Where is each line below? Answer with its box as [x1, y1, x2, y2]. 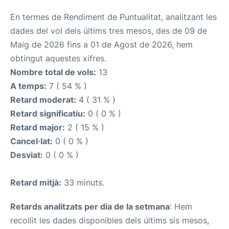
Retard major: [10, 122, 65, 132]
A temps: [10, 81, 47, 91]
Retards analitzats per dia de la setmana [10, 201, 170, 212]
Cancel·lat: [10, 136, 53, 146]
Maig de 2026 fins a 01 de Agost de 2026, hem [10, 39, 193, 50]
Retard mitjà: [10, 177, 61, 188]
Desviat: [10, 150, 43, 160]
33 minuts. [61, 177, 104, 188]
